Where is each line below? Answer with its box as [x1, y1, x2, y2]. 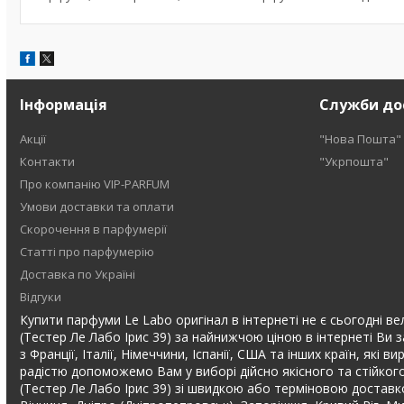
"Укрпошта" [318, 153, 389, 170]
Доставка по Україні [20, 266, 136, 282]
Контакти [20, 153, 76, 170]
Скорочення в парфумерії [20, 221, 168, 237]
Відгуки [20, 289, 62, 305]
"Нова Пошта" [318, 131, 401, 147]
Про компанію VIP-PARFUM [20, 176, 170, 192]
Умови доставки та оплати [20, 198, 175, 215]
